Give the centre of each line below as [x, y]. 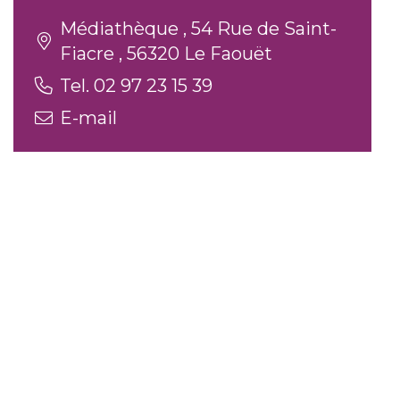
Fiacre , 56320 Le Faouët [166, 54]
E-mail [88, 118]
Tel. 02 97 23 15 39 [136, 86]
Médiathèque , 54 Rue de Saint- [198, 29]
